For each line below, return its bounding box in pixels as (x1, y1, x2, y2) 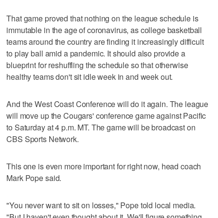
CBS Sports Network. (6, 133, 79, 145)
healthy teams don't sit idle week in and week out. (6, 71, 173, 82)
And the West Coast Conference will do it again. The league (6, 98, 209, 109)
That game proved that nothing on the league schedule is (6, 12, 199, 24)
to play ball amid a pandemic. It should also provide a (6, 47, 185, 59)
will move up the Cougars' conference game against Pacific (6, 109, 206, 121)
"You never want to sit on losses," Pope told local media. (6, 199, 196, 211)
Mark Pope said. (6, 172, 62, 183)
